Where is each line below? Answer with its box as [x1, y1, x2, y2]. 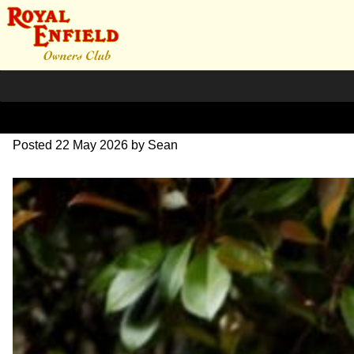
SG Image [13, 92, 130, 121]
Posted [13, 137, 55, 152]
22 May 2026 [55, 137, 128, 152]
